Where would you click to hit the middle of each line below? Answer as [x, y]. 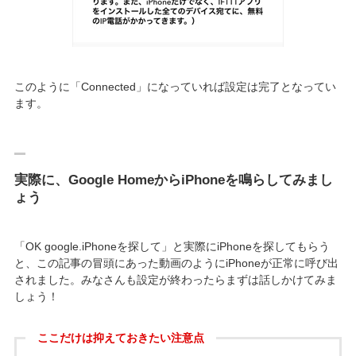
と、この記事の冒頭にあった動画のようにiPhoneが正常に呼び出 [176, 263]
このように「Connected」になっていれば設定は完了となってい [175, 87]
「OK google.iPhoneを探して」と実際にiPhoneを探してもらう [172, 247]
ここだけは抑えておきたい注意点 [120, 338]
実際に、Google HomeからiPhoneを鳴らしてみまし [173, 180]
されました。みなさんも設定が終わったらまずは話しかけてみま [175, 280]
